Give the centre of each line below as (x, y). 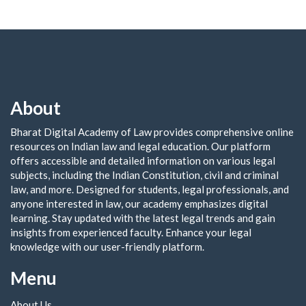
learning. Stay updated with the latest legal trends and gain (143, 218)
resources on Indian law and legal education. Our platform (140, 146)
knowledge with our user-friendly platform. (107, 246)
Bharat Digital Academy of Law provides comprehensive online (152, 131)
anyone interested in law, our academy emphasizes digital (139, 203)
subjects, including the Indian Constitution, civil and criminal (144, 175)
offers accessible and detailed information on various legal (143, 160)
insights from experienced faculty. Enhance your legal (131, 232)
